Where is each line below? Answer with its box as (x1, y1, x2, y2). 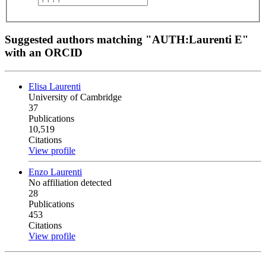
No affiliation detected (28, 178, 112, 188)
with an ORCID (5, 46, 83, 59)
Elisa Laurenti (28, 81, 81, 92)
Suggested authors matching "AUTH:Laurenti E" (5, 33, 249, 46)
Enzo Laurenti (28, 167, 82, 178)
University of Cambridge (28, 92, 122, 103)
